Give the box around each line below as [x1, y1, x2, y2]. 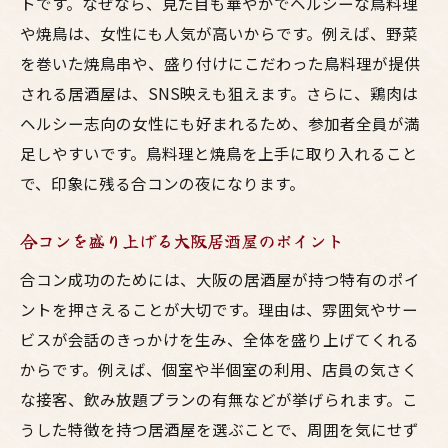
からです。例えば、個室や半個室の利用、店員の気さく [20, 358, 418, 380]
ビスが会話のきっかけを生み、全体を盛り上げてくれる [20, 328, 419, 350]
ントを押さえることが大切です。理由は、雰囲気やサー [20, 298, 418, 320]
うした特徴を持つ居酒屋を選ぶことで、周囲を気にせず [20, 418, 419, 440]
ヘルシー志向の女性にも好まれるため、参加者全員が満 [20, 112, 420, 134]
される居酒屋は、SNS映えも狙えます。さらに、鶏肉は [20, 82, 418, 104]
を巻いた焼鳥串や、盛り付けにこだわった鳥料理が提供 [20, 52, 420, 74]
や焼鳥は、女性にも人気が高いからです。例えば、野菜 [20, 22, 418, 44]
